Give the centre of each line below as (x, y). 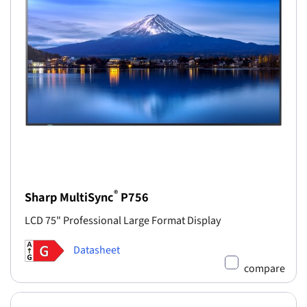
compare (265, 268)
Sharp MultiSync (69, 197)
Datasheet (97, 250)
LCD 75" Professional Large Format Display (123, 220)
